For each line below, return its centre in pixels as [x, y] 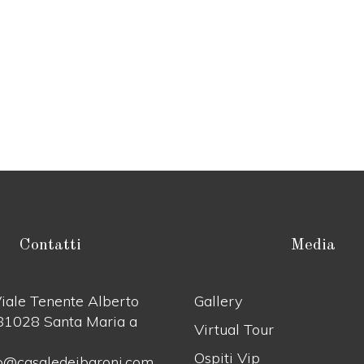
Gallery [218, 301]
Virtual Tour [234, 329]
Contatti [51, 245]
